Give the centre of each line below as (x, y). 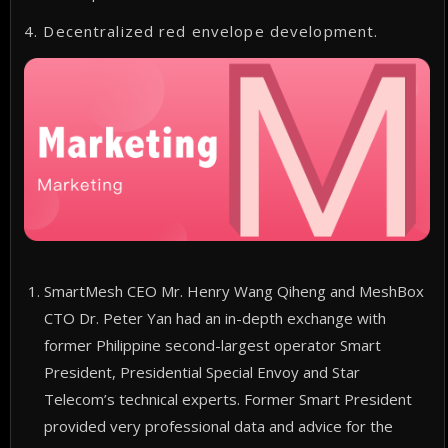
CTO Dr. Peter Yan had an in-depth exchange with (215, 317)
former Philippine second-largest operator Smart (213, 344)
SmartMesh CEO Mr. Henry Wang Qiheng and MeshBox (234, 290)
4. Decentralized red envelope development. (201, 30)
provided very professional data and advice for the (219, 425)
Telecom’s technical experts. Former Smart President (228, 398)
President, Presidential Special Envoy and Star (202, 371)
